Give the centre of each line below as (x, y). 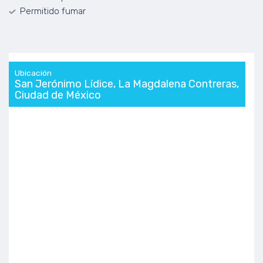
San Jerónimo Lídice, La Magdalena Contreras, (127, 84)
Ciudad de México (58, 95)
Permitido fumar (53, 11)
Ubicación (33, 73)
